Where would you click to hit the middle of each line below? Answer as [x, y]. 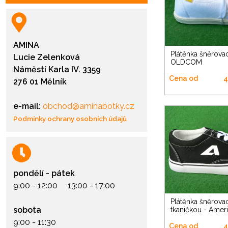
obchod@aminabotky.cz [88, 106]
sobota [27, 210]
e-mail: [27, 106]
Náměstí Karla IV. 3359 [57, 69]
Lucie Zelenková [47, 57]
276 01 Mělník [40, 82]
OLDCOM [186, 62]
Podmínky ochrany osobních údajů [70, 119]
